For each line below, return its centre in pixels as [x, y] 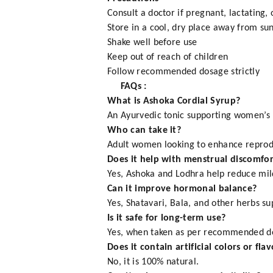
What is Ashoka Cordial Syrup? [174, 101]
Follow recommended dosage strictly [183, 72]
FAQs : [127, 87]
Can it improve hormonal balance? [182, 189]
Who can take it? [144, 131]
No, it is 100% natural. [153, 262]
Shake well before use [152, 43]
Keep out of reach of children [168, 58]
